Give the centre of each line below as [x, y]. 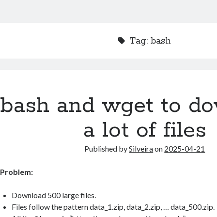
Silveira [141, 148]
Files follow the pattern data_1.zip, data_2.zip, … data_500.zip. [113, 207]
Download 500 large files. [54, 195]
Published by [107, 148]
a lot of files [145, 130]
